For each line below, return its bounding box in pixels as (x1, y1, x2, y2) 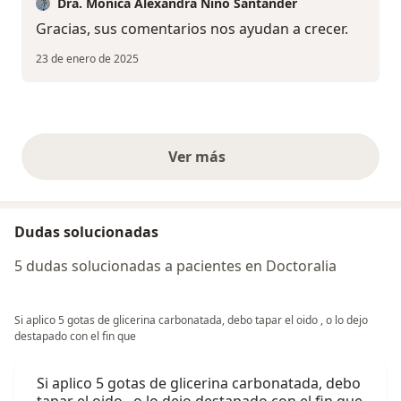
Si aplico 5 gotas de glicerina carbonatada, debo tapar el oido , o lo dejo (14, 312, 368, 328)
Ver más (168, 147, 233, 167)
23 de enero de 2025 (36, 51, 139, 67)
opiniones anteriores (199, 156, 348, 176)
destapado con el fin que (14, 328, 136, 345)
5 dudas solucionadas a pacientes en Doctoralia (14, 256, 337, 277)
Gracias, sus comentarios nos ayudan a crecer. (36, 19, 348, 39)
